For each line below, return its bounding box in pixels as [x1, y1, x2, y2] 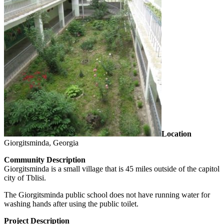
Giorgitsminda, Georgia [4, 138, 78, 147]
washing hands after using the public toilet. [4, 199, 138, 208]
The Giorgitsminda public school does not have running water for [4, 190, 210, 199]
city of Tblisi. [4, 173, 46, 182]
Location [161, 129, 191, 138]
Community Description [4, 155, 85, 164]
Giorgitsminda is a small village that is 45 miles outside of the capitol [4, 164, 219, 173]
